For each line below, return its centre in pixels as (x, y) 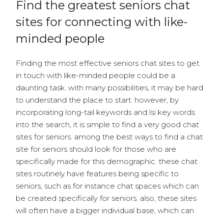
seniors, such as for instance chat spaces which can (107, 186)
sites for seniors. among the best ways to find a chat (109, 137)
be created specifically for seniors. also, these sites (106, 198)
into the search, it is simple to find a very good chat (107, 124)
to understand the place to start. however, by (97, 100)
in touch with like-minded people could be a (96, 75)
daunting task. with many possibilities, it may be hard (110, 88)
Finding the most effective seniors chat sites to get (108, 63)
